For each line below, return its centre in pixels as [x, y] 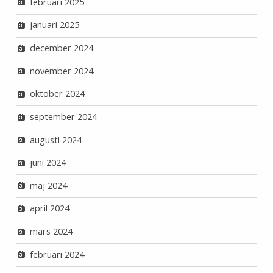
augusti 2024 [55, 140]
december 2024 [61, 48]
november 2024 [61, 71]
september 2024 [63, 116]
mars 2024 [51, 231]
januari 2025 [54, 25]
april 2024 [49, 208]
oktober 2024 [57, 94]
